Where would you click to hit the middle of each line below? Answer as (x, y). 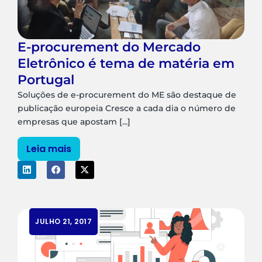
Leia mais (49, 149)
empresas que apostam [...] (74, 121)
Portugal (46, 80)
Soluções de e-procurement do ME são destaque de (127, 94)
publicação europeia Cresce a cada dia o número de (127, 108)
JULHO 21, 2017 (63, 222)
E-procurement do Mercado (109, 47)
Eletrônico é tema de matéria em (126, 63)
